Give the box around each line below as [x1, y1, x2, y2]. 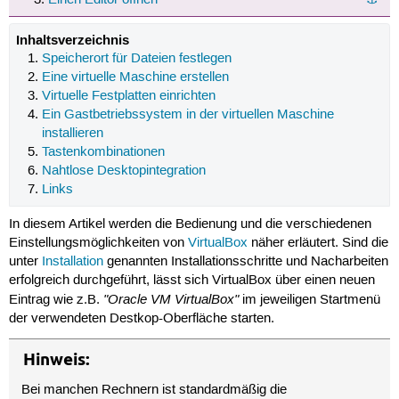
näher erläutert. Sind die [247, 235, 388, 252]
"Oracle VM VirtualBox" [102, 290, 239, 309]
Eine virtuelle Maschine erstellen [42, 69, 230, 85]
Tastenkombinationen [42, 143, 166, 160]
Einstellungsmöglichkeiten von [8, 235, 188, 252]
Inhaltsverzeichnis [15, 30, 129, 49]
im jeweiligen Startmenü [238, 292, 380, 309]
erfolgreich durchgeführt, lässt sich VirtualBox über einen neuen [8, 273, 375, 289]
